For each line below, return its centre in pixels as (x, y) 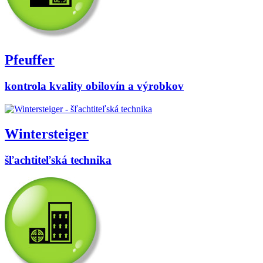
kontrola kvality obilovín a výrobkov (94, 86)
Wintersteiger (47, 134)
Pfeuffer (30, 60)
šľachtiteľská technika (58, 160)
